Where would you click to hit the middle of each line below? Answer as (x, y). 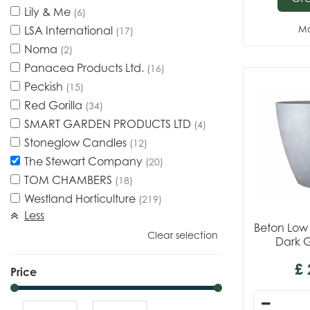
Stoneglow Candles (77, 143)
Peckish (45, 86)
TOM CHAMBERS (70, 180)
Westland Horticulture (81, 199)
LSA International (70, 30)
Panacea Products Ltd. (85, 68)
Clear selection (183, 235)
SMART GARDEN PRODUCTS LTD (109, 124)
